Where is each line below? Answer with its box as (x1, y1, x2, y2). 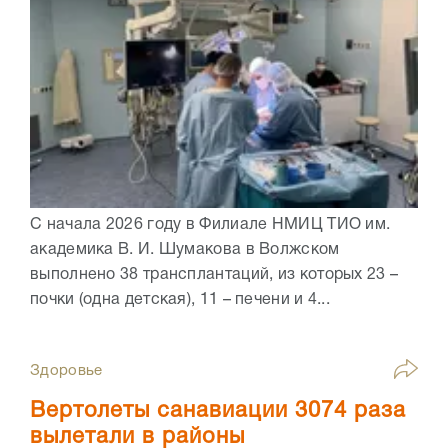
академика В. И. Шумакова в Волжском (30, 242, 340, 257)
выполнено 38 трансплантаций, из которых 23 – (30, 267, 399, 282)
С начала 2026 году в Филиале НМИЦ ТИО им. (30, 217, 391, 232)
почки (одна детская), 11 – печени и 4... (30, 292, 330, 307)
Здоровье (30, 363, 103, 378)
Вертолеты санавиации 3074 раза (30, 400, 406, 421)
